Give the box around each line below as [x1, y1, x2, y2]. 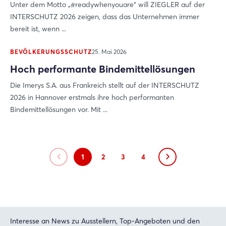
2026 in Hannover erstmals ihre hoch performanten [10, 93, 174, 102]
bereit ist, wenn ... [10, 24, 66, 33]
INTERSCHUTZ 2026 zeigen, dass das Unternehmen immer [10, 12, 199, 21]
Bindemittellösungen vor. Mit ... [10, 105, 107, 114]
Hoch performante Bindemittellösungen [10, 63, 195, 75]
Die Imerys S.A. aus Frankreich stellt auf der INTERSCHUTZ [10, 81, 199, 90]
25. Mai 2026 [92, 48, 127, 55]
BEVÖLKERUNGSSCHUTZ [10, 48, 92, 55]
